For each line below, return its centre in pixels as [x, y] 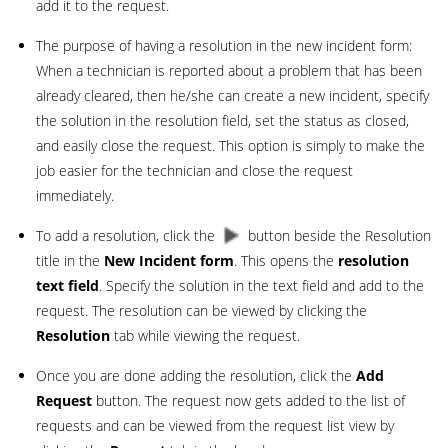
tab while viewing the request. [207, 336]
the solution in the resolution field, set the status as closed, [222, 121]
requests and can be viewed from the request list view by [215, 426]
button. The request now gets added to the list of [248, 401]
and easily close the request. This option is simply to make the [230, 146]
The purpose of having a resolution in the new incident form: [224, 46]
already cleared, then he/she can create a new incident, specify [232, 96]
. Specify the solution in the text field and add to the [261, 286]
